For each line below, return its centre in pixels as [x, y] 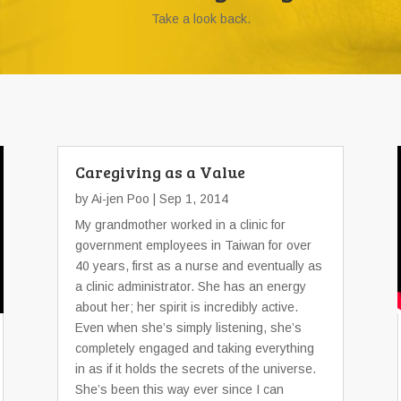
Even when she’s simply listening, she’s [188, 328]
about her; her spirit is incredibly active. [187, 307]
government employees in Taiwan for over [193, 245]
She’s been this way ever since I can [179, 389]
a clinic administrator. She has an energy [191, 286]
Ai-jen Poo [120, 199]
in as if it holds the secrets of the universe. [196, 369]
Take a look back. [200, 19]
